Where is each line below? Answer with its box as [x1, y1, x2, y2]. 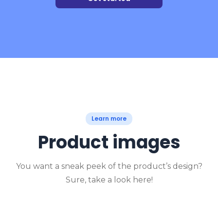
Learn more [91, 114, 127, 123]
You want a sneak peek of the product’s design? [16, 162, 202, 171]
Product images [37, 130, 181, 155]
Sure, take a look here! [65, 175, 153, 184]
